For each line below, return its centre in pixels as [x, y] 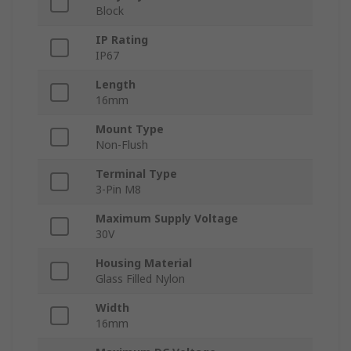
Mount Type [130, 129]
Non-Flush [122, 145]
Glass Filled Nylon [140, 279]
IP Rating [122, 40]
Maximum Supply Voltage [167, 219]
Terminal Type [136, 174]
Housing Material [144, 263]
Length [116, 85]
